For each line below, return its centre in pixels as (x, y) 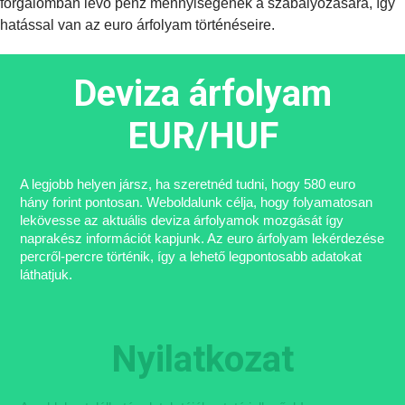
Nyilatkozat (202, 359)
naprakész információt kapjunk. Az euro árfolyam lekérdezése (202, 238)
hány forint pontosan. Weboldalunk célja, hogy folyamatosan (197, 202)
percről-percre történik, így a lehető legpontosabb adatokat (191, 256)
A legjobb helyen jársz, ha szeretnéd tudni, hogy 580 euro (188, 184)
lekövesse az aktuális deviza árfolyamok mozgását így (182, 220)
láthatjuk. (47, 274)
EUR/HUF (202, 136)
